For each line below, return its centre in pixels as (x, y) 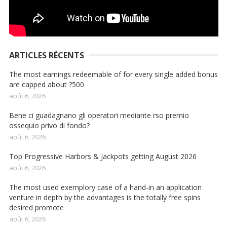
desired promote (36, 208)
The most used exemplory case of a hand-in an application (105, 187)
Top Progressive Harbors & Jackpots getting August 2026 (103, 157)
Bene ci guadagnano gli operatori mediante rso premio (99, 116)
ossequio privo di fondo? (49, 126)
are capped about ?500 (46, 85)
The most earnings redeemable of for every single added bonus (113, 74)
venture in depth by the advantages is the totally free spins (105, 198)
